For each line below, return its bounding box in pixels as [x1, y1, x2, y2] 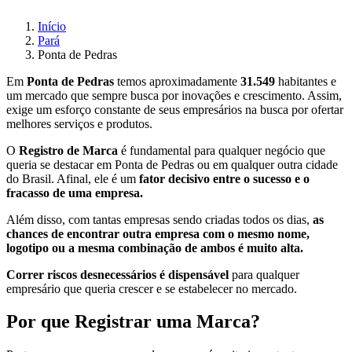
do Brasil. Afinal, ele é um [6, 171, 139, 185]
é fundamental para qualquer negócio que [118, 143, 325, 157]
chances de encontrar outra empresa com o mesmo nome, [6, 226, 310, 240]
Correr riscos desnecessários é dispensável [6, 267, 229, 281]
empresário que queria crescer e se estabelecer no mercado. [6, 281, 297, 295]
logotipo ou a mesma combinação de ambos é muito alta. [6, 240, 303, 255]
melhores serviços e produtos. [6, 116, 156, 130]
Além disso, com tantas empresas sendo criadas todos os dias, [6, 212, 313, 226]
